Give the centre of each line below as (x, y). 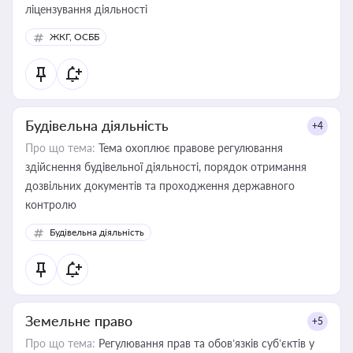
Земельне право (79, 321)
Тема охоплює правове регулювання (189, 148)
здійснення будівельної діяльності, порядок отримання (166, 167)
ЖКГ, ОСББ (74, 37)
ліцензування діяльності (86, 9)
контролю (51, 204)
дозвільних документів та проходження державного (160, 186)
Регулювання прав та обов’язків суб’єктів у (205, 343)
